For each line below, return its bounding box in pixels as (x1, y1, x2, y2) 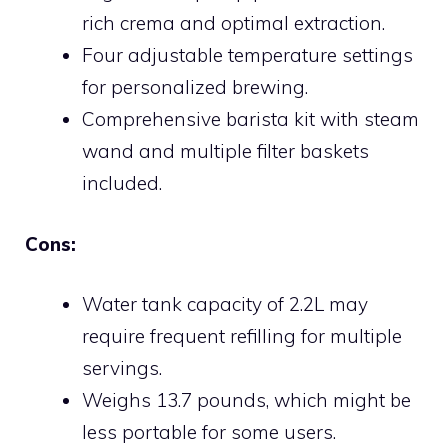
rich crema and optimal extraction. (82, 11, 385, 35)
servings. (82, 356, 162, 380)
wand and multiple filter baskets (82, 139, 369, 163)
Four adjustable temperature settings (82, 43, 413, 67)
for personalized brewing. (82, 75, 308, 99)
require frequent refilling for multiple (82, 324, 402, 348)
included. (82, 171, 162, 195)
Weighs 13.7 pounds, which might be (82, 388, 411, 412)
